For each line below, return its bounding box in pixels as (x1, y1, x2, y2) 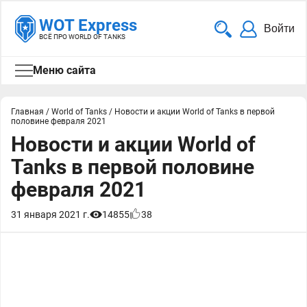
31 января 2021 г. (11, 209, 90, 220)
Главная (11, 107, 44, 116)
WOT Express (39, 16, 137, 35)
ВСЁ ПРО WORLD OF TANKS (39, 33, 125, 40)
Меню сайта (33, 64, 96, 77)
